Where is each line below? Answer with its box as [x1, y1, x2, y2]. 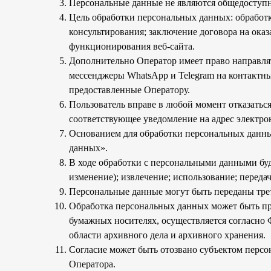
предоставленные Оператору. [69, 85, 190, 95]
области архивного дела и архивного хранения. [69, 230, 266, 240]
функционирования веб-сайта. [69, 41, 197, 51]
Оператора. [69, 259, 116, 269]
